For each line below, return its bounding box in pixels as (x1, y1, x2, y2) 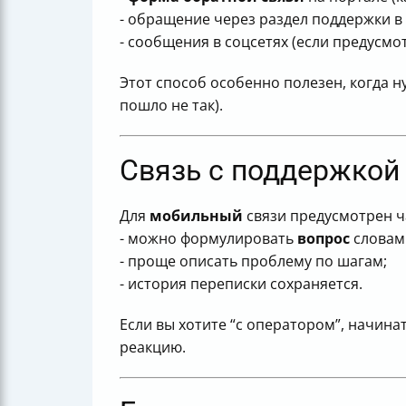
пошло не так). (120, 95, 223, 116)
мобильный (150, 206, 243, 227)
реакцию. (120, 337, 186, 358)
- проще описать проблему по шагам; (120, 251, 387, 272)
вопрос (297, 228, 350, 249)
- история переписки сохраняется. (120, 274, 362, 295)
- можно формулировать (120, 228, 297, 249)
